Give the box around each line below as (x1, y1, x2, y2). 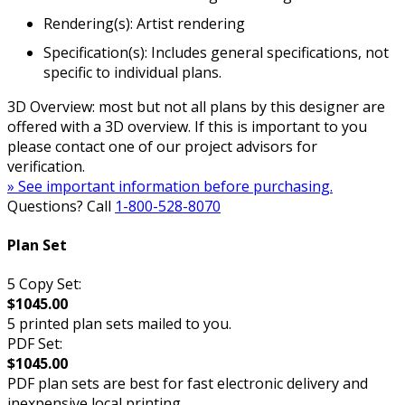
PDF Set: (7, 334, 62, 354)
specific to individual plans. (43, 61, 221, 82)
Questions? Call (7, 195, 115, 216)
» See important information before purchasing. (7, 175, 333, 196)
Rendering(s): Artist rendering (43, 13, 245, 33)
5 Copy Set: (7, 274, 81, 295)
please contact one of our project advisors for (7, 136, 317, 156)
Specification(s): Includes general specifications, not (43, 42, 389, 62)
